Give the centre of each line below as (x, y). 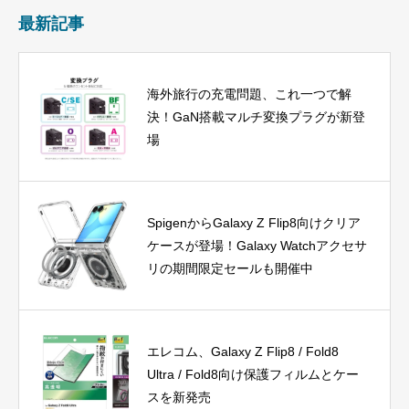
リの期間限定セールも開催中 (230, 268)
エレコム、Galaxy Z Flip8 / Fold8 (243, 351)
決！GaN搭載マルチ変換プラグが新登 (256, 116)
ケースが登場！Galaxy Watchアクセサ (257, 245)
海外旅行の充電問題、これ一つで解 (249, 94)
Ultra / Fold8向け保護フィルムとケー (253, 374)
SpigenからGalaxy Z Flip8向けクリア (254, 222)
